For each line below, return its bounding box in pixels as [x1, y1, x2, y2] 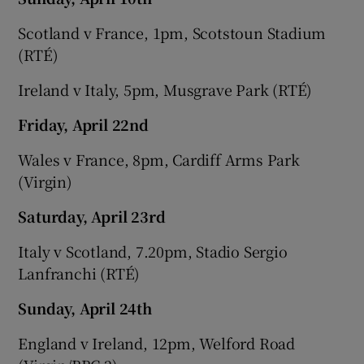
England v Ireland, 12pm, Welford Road [18, 331, 296, 353]
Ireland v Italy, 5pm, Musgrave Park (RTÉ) [18, 78, 313, 100]
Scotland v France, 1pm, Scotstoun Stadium [18, 21, 327, 43]
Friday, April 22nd [18, 113, 149, 135]
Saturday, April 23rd [18, 205, 166, 227]
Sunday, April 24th [18, 297, 152, 318]
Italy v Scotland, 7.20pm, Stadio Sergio [18, 240, 288, 262]
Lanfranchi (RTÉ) [18, 262, 141, 284]
